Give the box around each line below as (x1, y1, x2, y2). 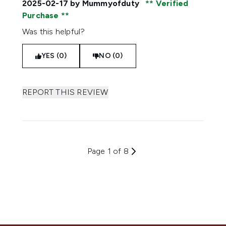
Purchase (22, 11, 61, 20)
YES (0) (41, 51, 67, 60)
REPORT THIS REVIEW (22, 87, 108, 97)
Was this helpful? (22, 27, 85, 36)
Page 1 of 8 (87, 146, 129, 156)
